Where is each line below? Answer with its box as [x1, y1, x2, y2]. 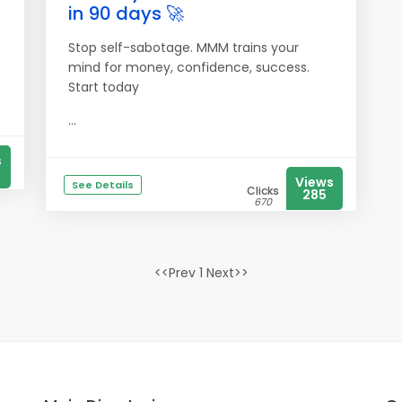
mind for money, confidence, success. [68, 58, 310, 76]
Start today [68, 78, 139, 96]
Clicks [247, 183, 279, 198]
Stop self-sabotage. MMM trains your [68, 39, 299, 57]
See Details [72, 178, 134, 192]
